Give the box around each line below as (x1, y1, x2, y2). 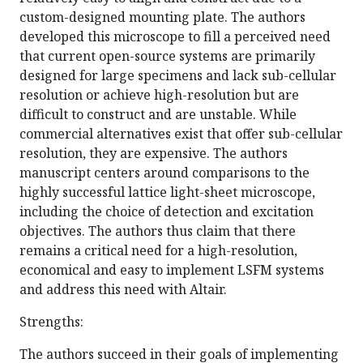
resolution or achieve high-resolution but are (19, 86, 299, 105)
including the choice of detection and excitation (19, 203, 314, 221)
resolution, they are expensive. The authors (19, 144, 288, 163)
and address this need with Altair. (19, 280, 227, 299)
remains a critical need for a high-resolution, (19, 241, 297, 260)
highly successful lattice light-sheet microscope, (19, 183, 315, 202)
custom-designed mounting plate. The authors (19, 8, 305, 27)
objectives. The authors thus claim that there (19, 222, 296, 241)
